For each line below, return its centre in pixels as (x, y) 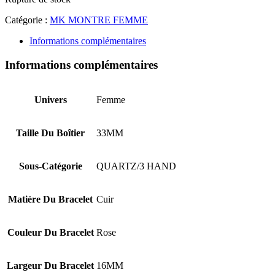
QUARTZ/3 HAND (136, 166)
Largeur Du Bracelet (50, 266)
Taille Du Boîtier (50, 133)
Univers (50, 100)
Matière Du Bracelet (50, 199)
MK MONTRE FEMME (99, 20)
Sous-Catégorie (50, 166)
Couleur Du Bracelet (50, 233)
